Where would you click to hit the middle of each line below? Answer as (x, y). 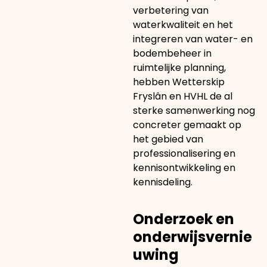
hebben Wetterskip (178, 82)
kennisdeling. (162, 182)
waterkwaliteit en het (183, 25)
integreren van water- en (193, 39)
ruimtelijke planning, (179, 68)
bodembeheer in (172, 53)
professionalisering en (184, 153)
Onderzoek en (183, 219)
